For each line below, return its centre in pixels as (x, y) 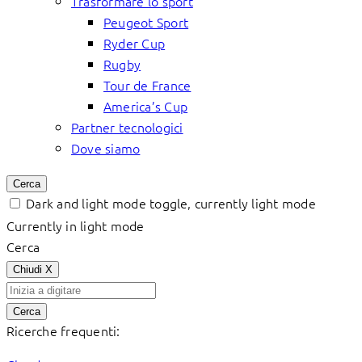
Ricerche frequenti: (63, 330)
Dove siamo (106, 148)
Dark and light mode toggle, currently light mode (171, 203)
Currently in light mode (76, 225)
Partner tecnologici (127, 127)
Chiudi (29, 269)
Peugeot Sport (146, 22)
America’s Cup (146, 106)
